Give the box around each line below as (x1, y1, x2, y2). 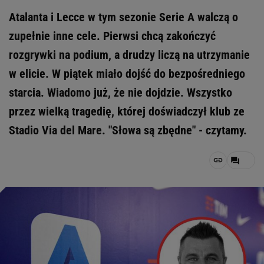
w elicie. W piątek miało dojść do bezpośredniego (9, 67, 245, 81)
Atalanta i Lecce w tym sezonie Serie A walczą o (9, 10, 238, 24)
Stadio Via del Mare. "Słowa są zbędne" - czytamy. (9, 123, 247, 137)
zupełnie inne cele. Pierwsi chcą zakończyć (9, 29, 216, 43)
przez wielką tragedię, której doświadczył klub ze (9, 104, 245, 118)
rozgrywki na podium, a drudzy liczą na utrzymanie (9, 48, 250, 62)
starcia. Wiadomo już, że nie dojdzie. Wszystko (9, 85, 232, 100)
